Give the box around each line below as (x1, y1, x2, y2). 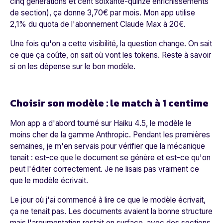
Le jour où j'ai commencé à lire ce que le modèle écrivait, (10, 195, 206, 205)
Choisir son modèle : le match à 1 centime (10, 96, 209, 111)
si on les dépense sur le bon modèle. (10, 62, 135, 72)
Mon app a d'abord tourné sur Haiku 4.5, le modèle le (10, 118, 192, 128)
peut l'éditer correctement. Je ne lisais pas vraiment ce (10, 164, 199, 174)
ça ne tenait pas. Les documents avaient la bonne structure (10, 207, 213, 217)
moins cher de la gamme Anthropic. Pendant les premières (10, 130, 210, 140)
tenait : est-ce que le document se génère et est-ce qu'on (10, 153, 211, 163)
